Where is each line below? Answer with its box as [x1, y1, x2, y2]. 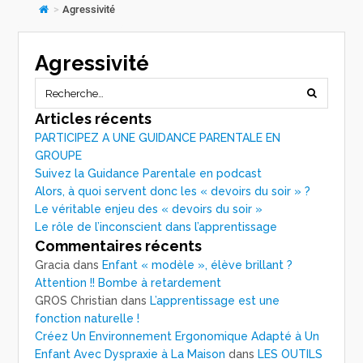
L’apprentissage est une [150, 294, 280, 308]
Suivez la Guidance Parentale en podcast [35, 167, 263, 181]
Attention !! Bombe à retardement [35, 276, 222, 290]
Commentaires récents [35, 237, 203, 255]
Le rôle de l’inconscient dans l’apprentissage [35, 220, 278, 234]
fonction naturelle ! [35, 312, 140, 326]
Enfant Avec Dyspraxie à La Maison [35, 348, 226, 361]
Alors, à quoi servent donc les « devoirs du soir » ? [35, 185, 311, 199]
